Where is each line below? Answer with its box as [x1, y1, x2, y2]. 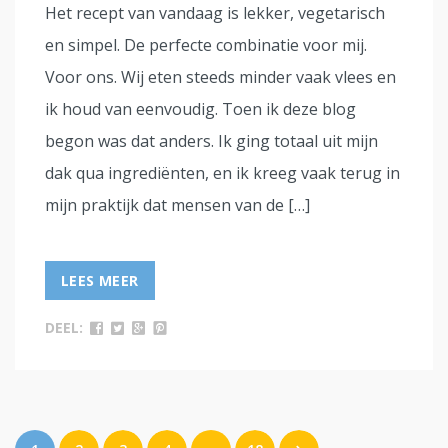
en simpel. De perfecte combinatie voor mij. [45, 33, 367, 56]
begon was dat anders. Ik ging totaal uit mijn [45, 129, 378, 152]
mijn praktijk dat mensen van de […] [45, 193, 310, 216]
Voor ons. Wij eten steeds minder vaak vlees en [45, 65, 396, 88]
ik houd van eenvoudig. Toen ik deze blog [45, 97, 356, 120]
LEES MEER [61, 270, 139, 290]
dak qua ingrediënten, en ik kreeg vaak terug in [45, 161, 400, 184]
